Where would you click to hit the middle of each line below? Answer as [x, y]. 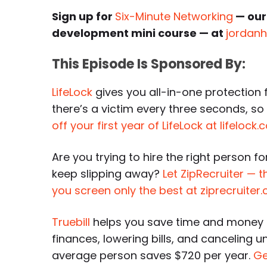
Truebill [71, 222]
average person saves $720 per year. [153, 255]
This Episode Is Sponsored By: [149, 64]
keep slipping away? [107, 174]
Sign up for [83, 16]
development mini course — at [139, 33]
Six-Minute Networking [174, 16]
